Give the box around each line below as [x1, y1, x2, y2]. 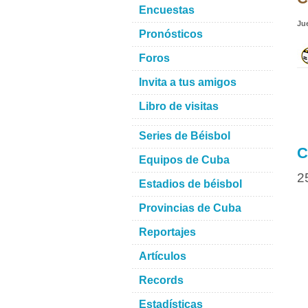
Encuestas [139, 4, 195, 16]
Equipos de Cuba [139, 154, 230, 166]
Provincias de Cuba [139, 202, 241, 214]
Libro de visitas [139, 100, 219, 112]
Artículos [139, 250, 186, 262]
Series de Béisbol [139, 130, 230, 142]
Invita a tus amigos [139, 76, 236, 88]
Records [139, 274, 184, 286]
